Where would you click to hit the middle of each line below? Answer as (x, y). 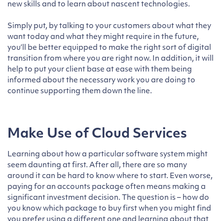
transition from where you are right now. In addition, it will (110, 59)
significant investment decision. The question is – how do (108, 198)
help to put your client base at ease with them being (100, 70)
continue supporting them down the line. (80, 92)
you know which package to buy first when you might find (109, 209)
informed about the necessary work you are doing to (101, 81)
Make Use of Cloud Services (97, 135)
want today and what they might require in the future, (103, 37)
